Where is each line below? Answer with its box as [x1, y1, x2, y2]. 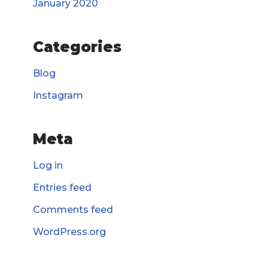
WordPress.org [33, 226, 106, 237]
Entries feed [33, 182, 92, 193]
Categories [33, 38, 121, 56]
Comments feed [33, 204, 113, 215]
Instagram [33, 90, 83, 101]
